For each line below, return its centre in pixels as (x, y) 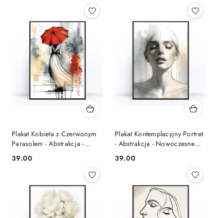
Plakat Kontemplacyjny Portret (159, 134)
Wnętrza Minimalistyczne (49, 153)
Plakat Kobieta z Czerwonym (54, 134)
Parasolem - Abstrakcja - (48, 143)
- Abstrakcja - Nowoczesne (155, 143)
